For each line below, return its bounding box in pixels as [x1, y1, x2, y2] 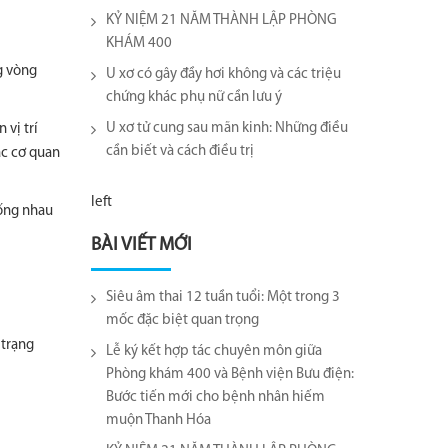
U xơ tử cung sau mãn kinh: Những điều [106, 121, 348, 136]
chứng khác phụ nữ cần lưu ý [106, 90, 282, 105]
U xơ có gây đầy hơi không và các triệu [106, 67, 341, 82]
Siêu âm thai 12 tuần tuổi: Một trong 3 [106, 290, 340, 305]
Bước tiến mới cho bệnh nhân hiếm [106, 390, 325, 405]
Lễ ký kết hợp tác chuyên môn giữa [106, 344, 322, 359]
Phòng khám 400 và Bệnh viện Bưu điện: [106, 367, 354, 382]
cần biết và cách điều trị [106, 144, 254, 159]
